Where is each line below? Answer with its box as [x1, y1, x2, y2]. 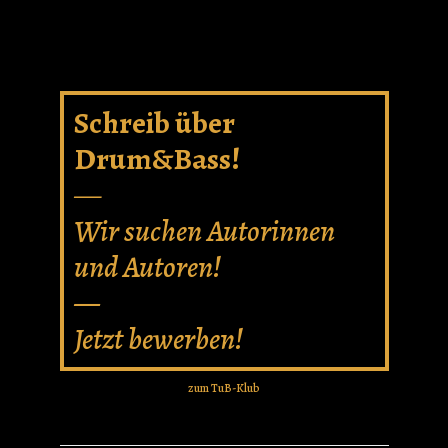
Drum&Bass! [73, 139, 240, 179]
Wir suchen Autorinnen [73, 211, 335, 251]
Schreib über [73, 103, 235, 143]
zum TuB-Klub [188, 380, 260, 396]
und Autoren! [73, 247, 221, 287]
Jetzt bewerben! [73, 319, 243, 359]
